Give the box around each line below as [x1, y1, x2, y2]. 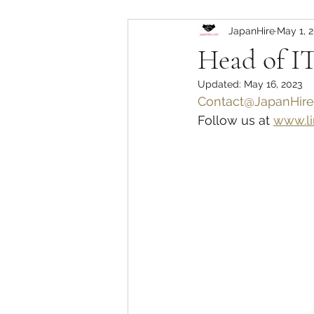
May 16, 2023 [244, 78, 302, 90]
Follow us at [198, 113, 273, 128]
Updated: [198, 78, 244, 90]
